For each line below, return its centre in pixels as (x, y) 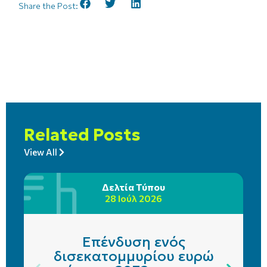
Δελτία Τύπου (133, 187)
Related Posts (82, 135)
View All (41, 152)
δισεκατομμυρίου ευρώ (133, 256)
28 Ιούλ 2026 (133, 198)
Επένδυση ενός (133, 242)
